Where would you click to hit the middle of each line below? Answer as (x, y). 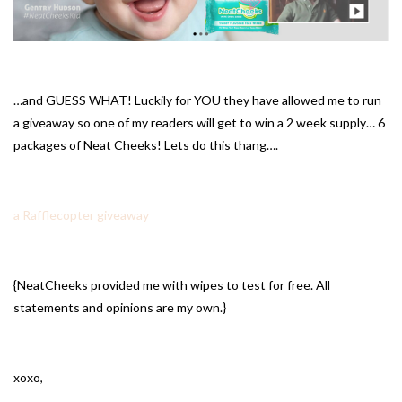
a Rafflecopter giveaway (81, 215)
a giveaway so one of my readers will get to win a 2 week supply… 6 (199, 123)
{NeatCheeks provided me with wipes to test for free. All (172, 285)
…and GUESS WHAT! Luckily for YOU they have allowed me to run (197, 100)
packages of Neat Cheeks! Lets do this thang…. (146, 145)
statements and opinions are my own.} (120, 308)
